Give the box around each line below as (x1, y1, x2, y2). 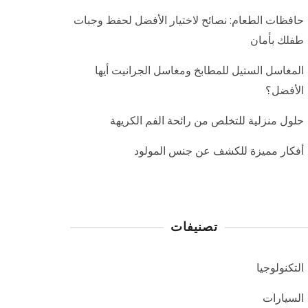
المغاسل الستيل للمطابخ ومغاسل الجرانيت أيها (95, 63, 304, 78)
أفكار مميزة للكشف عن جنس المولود (134, 143, 304, 159)
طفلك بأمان (250, 32, 304, 48)
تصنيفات (170, 218, 218, 235)
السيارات (263, 290, 304, 306)
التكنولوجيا (256, 260, 304, 276)
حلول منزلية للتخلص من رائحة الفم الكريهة (110, 113, 304, 129)
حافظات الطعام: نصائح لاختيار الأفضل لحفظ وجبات (74, 12, 304, 28)
